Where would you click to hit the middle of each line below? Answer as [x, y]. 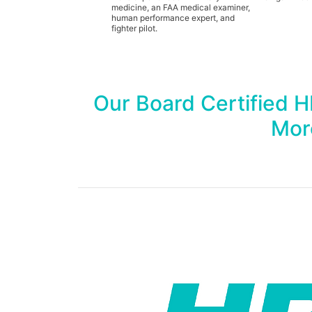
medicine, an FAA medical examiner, [180, 7]
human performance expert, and [173, 17]
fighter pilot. [134, 28]
